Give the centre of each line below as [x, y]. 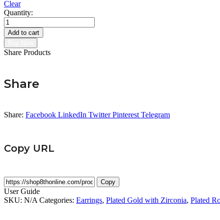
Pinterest [126, 115]
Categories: [58, 200]
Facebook [41, 115]
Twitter [99, 115]
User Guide [22, 192]
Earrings [89, 200]
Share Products [27, 52]
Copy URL [29, 148]
